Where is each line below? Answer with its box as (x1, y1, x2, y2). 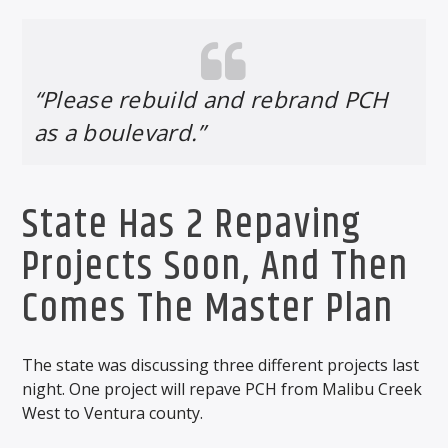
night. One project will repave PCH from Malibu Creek (22, 378, 423, 401)
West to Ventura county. (22, 402, 204, 425)
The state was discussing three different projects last (22, 354, 420, 377)
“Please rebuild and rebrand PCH (33, 83, 389, 115)
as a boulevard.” (33, 116, 206, 148)
